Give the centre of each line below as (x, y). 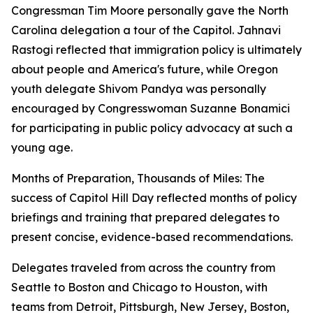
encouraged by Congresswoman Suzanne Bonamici (151, 109)
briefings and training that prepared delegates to (145, 218)
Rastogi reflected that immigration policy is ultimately (156, 50)
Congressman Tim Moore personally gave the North (150, 11)
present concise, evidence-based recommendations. (152, 237)
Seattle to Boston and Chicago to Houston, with (139, 287)
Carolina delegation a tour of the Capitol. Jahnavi (146, 30)
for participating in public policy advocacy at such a (152, 128)
